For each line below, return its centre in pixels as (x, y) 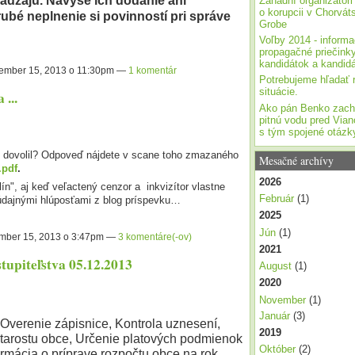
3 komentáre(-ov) (155, 237)
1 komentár (152, 71)
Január (274, 315)
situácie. (278, 92)
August (275, 266)
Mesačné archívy (296, 160)
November (282, 300)
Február (276, 199)
